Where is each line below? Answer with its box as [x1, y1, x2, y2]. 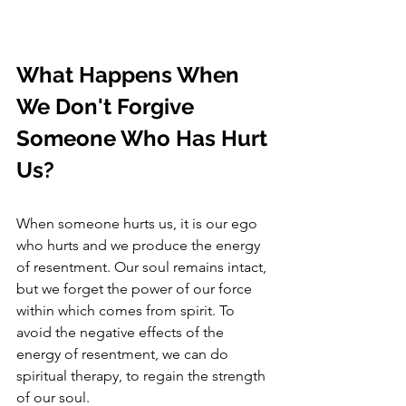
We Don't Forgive [16, 93, 199, 121]
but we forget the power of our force [16, 280, 256, 298]
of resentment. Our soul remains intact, [16, 258, 270, 276]
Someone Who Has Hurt [16, 125, 273, 152]
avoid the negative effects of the [16, 324, 227, 342]
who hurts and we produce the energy [16, 237, 264, 255]
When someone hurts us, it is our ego [16, 215, 261, 233]
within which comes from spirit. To [16, 302, 238, 320]
